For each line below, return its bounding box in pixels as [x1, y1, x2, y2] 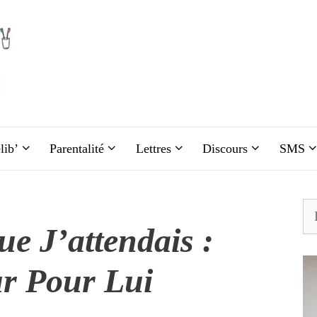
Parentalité [50, 142, 105, 156]
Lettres [135, 142, 171, 156]
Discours [202, 142, 248, 156]
